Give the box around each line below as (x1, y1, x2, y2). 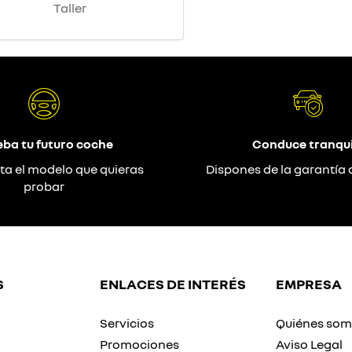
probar (24, 178, 64, 195)
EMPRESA (276, 275, 342, 293)
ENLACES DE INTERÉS (100, 275, 246, 293)
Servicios (100, 315, 154, 332)
